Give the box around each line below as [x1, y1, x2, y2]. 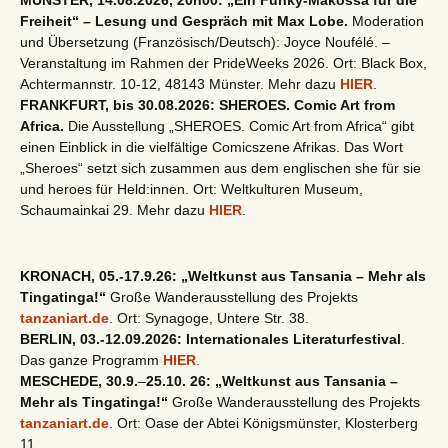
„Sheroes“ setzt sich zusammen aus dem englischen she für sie [20, 160, 421, 176]
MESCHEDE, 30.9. [20, 373, 138, 389]
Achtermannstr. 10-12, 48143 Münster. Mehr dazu [20, 76, 340, 92]
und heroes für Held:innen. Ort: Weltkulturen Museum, [20, 181, 363, 197]
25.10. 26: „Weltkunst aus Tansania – [146, 373, 398, 389]
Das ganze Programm [20, 352, 163, 368]
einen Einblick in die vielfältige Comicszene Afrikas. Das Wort [20, 139, 403, 155]
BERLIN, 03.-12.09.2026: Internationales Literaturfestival [20, 331, 401, 347]
